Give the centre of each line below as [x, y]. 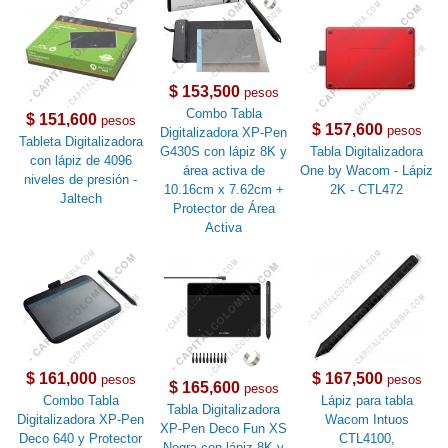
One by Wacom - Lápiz [367, 171]
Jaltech [80, 199]
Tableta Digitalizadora [80, 142]
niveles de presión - [81, 180]
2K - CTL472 [367, 190]
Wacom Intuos [366, 420]
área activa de [223, 171]
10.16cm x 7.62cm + [223, 190]
